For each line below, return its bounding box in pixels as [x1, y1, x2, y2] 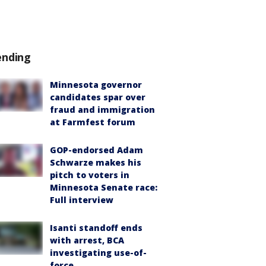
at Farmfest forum [50, 116, 135, 128]
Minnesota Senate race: [50, 182, 157, 193]
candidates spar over [50, 91, 145, 103]
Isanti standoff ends [50, 222, 142, 233]
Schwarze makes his [50, 157, 141, 168]
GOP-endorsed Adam [50, 144, 143, 156]
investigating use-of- [50, 247, 147, 258]
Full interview [50, 194, 113, 205]
